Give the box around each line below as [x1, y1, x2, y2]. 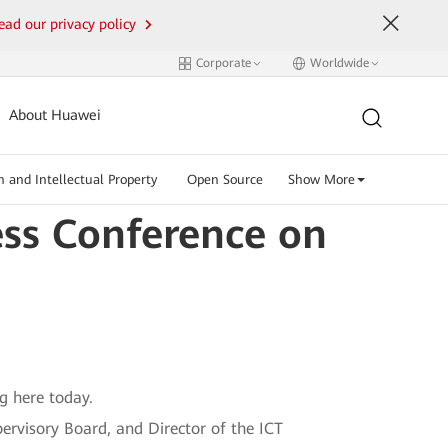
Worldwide [309, 56, 369, 70]
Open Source [186, 172, 263, 187]
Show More [287, 172, 355, 187]
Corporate [195, 56, 251, 70]
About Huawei [9, 107, 102, 124]
